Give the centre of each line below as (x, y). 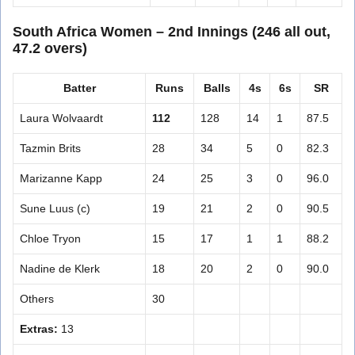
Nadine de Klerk (60, 268)
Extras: (39, 328)
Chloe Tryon (50, 238)
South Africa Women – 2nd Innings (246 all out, (172, 31)
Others (37, 298)
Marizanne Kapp (61, 178)
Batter (79, 88)
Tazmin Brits (50, 148)
